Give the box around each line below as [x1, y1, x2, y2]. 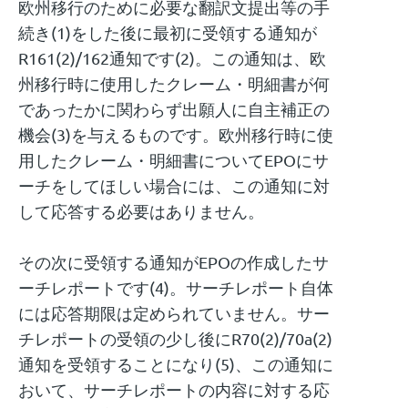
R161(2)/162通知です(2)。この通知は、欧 [18, 47, 326, 67]
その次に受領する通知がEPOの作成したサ [18, 251, 329, 271]
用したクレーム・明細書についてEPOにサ [18, 149, 329, 169]
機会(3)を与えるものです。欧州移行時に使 [18, 124, 333, 144]
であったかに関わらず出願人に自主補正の [18, 98, 330, 118]
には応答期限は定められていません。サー [18, 302, 330, 322]
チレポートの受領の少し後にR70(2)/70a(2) [18, 328, 332, 348]
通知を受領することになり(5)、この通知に [18, 353, 333, 373]
